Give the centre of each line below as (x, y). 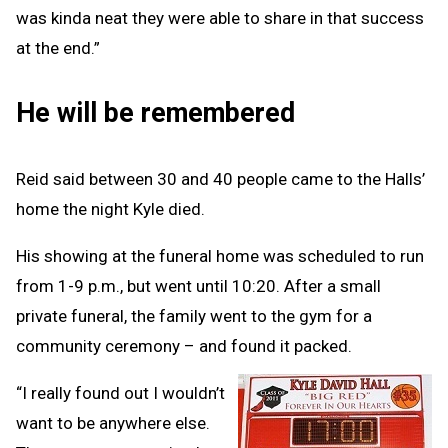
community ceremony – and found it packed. (184, 346)
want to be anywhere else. (113, 423)
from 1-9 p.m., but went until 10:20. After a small (198, 286)
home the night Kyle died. (110, 209)
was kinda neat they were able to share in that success (220, 17)
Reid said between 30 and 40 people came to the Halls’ (220, 179)
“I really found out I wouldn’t (120, 393)
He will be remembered (155, 113)
